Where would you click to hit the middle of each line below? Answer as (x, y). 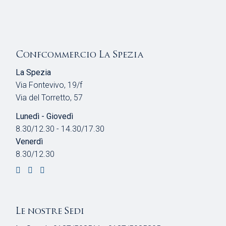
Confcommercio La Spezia (80, 55)
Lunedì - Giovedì (45, 117)
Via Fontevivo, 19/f (49, 85)
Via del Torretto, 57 (49, 98)
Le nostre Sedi (50, 211)
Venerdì (30, 142)
